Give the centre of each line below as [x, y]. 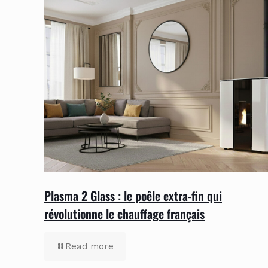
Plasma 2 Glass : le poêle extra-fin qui [133, 195]
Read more [89, 246]
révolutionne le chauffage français [124, 213]
